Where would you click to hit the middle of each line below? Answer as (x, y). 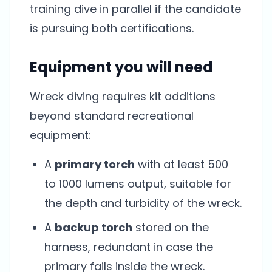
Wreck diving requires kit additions (123, 96)
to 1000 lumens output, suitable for (138, 184)
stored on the (171, 227)
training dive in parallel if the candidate (135, 9)
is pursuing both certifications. (112, 28)
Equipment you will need (121, 67)
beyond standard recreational (112, 116)
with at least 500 (182, 164)
